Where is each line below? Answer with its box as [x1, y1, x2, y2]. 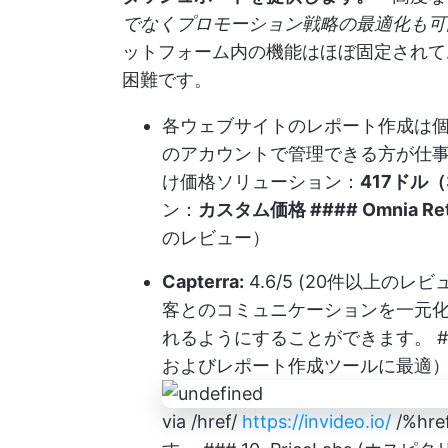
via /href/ [162, 410, 242, 432]
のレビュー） [162, 226, 270, 248]
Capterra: [162, 270, 244, 292]
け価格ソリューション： [162, 170, 360, 192]
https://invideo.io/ [242, 410, 391, 432]
